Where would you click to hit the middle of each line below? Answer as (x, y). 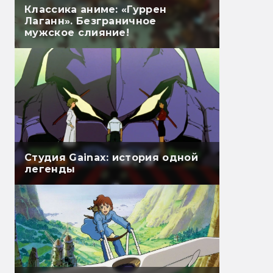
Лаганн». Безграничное (90, 21)
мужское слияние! (77, 33)
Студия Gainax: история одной (111, 158)
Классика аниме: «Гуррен (96, 10)
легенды (50, 169)
